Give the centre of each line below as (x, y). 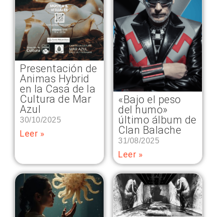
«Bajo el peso (150, 99)
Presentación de (59, 69)
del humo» (143, 109)
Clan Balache (150, 130)
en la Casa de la (58, 89)
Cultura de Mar (55, 99)
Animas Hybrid (55, 79)
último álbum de (157, 120)
